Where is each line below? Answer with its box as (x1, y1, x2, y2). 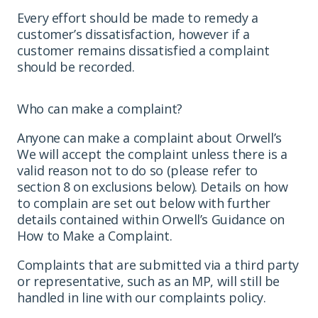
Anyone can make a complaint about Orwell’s (17, 128, 282, 146)
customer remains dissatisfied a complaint (17, 41, 270, 59)
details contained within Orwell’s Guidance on (17, 210, 285, 228)
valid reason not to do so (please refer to (17, 161, 258, 179)
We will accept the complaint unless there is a (17, 145, 287, 163)
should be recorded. (17, 57, 135, 75)
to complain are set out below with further (17, 194, 270, 212)
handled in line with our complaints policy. (17, 288, 266, 306)
